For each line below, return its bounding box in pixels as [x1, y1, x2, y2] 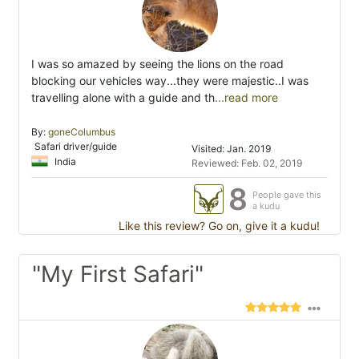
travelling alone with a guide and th [31, 91, 215, 105]
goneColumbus [48, 126, 115, 139]
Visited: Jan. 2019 [192, 143, 272, 155]
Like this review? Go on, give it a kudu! [115, 219, 320, 233]
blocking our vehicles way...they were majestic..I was [31, 74, 309, 88]
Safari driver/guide [34, 140, 117, 153]
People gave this [252, 189, 321, 201]
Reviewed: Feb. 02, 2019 [192, 157, 303, 170]
